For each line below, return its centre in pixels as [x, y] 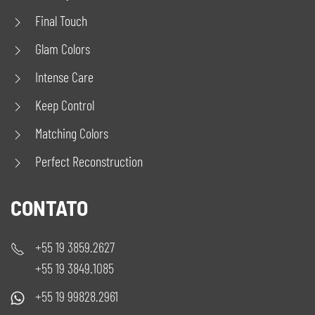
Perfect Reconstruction [89, 161]
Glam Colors [63, 49]
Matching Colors [72, 133]
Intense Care [64, 77]
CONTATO [49, 207]
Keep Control [65, 105]
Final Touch [61, 20]
